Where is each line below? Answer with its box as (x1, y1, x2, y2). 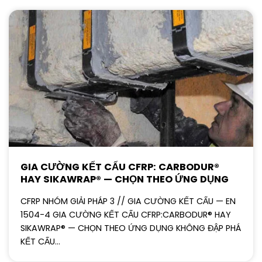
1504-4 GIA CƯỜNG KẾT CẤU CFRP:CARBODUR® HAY (20, 209, 231, 221)
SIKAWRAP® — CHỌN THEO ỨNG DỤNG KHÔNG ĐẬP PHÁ (20, 222, 241, 235)
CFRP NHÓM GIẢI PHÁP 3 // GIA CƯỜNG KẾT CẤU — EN (20, 195, 236, 208)
